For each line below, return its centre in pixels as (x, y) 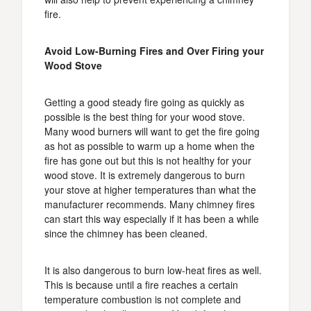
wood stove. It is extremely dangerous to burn (145, 175)
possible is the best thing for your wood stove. (145, 117)
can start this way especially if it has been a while (152, 219)
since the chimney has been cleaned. (126, 233)
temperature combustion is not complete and (143, 299)
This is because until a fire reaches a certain (141, 285)
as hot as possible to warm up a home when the (150, 146)
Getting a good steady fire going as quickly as (144, 102)
